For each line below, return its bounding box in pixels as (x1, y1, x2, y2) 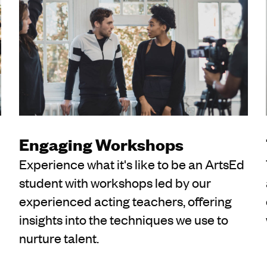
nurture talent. (19, 229, 100, 247)
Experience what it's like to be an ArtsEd (19, 156, 245, 173)
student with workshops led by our (19, 174, 212, 191)
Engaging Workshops (19, 133, 184, 156)
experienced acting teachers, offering (19, 193, 232, 210)
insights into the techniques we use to (19, 211, 229, 228)
